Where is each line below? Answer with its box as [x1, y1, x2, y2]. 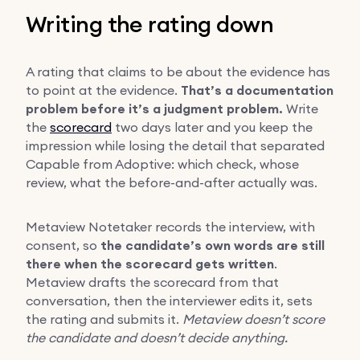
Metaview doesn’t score [182, 310, 325, 327]
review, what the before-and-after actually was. [26, 174, 317, 190]
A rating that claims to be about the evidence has [26, 63, 330, 80]
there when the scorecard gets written [26, 255, 274, 272]
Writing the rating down [26, 9, 274, 39]
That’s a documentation [181, 81, 333, 99]
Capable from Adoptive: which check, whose [26, 155, 299, 172]
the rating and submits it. [26, 310, 182, 327]
